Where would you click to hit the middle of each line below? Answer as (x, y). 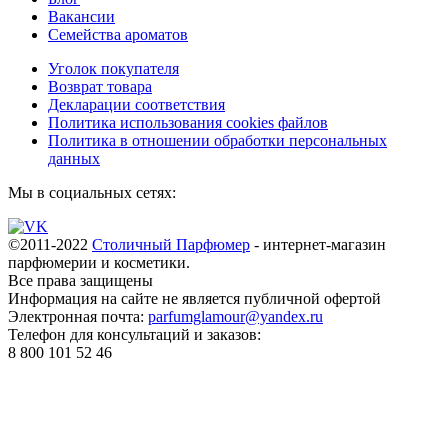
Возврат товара (100, 86)
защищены (116, 280)
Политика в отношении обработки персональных (217, 140)
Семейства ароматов (118, 34)
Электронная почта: (78, 316)
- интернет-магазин (318, 244)
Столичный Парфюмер (171, 244)
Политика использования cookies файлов (188, 122)
